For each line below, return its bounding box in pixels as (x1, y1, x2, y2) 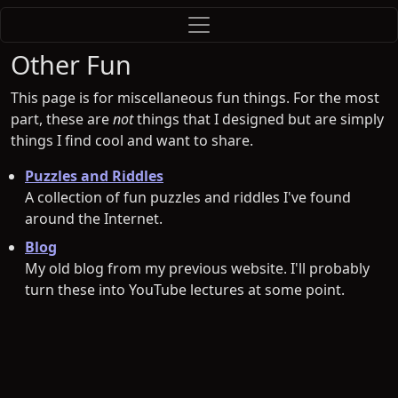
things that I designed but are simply (133, 109, 384, 129)
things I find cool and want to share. (11, 131, 253, 150)
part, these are (11, 109, 113, 129)
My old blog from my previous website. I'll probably (25, 259, 370, 278)
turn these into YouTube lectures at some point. (25, 280, 345, 299)
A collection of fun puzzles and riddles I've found (25, 187, 351, 207)
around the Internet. (25, 209, 163, 228)
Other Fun (11, 47, 131, 82)
